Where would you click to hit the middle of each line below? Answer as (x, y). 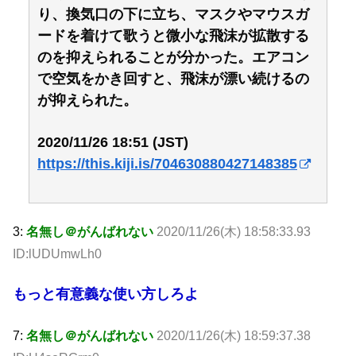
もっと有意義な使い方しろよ (106, 294)
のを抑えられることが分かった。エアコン (173, 58)
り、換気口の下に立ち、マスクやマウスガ (173, 15)
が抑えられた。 (87, 101)
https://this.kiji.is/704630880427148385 (167, 163)
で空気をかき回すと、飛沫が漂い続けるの (173, 79)
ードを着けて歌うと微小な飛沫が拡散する (173, 36)
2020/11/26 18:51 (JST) (113, 142)
